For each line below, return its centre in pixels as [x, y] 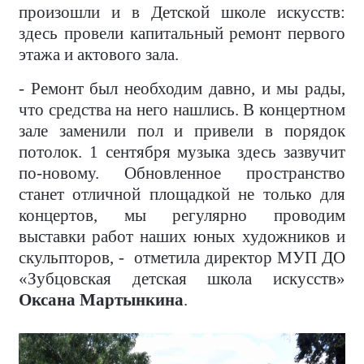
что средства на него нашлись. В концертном [182, 110]
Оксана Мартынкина [101, 300]
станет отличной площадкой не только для [182, 195]
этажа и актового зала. [99, 55]
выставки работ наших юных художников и [182, 237]
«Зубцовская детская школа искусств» [182, 279]
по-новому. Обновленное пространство [182, 173]
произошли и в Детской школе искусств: [182, 13]
